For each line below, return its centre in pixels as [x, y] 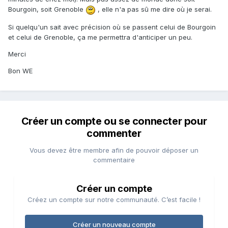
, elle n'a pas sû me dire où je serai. [154, 9]
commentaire [114, 160]
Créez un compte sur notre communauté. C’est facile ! [114, 200]
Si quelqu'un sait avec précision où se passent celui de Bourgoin [112, 27]
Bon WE [20, 70]
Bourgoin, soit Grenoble [47, 9]
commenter [114, 134]
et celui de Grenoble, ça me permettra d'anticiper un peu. [100, 37]
